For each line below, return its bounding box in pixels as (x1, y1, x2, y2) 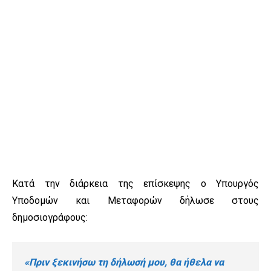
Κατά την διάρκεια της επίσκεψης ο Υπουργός (12, 178, 259, 190)
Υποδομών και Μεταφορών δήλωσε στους (12, 195, 259, 207)
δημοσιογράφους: (12, 212, 88, 224)
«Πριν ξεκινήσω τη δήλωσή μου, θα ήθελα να (24, 256, 224, 269)
